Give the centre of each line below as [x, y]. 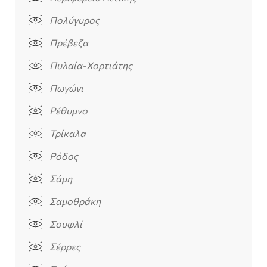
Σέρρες [65, 247]
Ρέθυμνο [68, 111]
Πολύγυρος [74, 20]
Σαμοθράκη [75, 201]
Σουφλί [66, 224]
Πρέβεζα [69, 43]
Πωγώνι [66, 88]
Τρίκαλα [67, 133]
